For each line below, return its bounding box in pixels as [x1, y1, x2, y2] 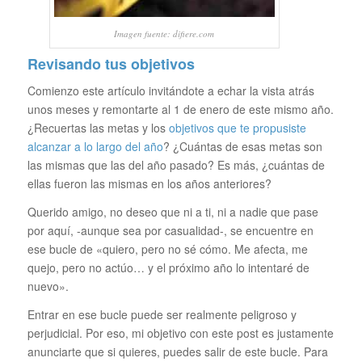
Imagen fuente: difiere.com [114, 27, 215, 40]
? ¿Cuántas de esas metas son [162, 137, 322, 154]
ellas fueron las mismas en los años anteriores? [27, 175, 271, 192]
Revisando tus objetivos [27, 53, 195, 74]
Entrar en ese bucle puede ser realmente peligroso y [27, 305, 297, 322]
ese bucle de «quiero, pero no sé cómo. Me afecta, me [27, 240, 308, 257]
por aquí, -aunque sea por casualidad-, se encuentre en [27, 221, 314, 238]
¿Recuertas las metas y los [27, 119, 169, 136]
